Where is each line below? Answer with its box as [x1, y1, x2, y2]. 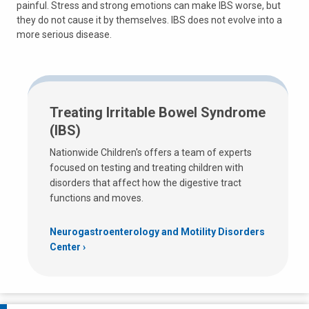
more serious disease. [17, 29, 116, 40]
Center [50, 241, 81, 252]
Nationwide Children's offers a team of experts [50, 147, 252, 158]
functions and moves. [50, 192, 146, 203]
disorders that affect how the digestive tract [50, 177, 241, 188]
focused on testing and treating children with [50, 162, 243, 173]
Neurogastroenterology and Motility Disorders [50, 226, 265, 237]
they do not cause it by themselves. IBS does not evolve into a [17, 14, 282, 26]
